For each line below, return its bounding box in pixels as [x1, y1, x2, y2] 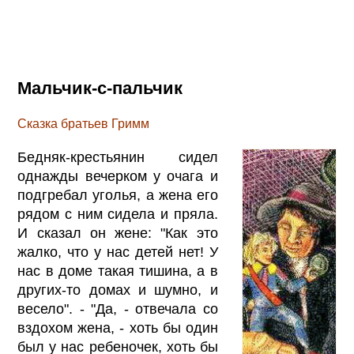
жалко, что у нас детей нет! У [17, 243, 218, 260]
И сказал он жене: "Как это [17, 224, 218, 241]
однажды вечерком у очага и [17, 168, 218, 184]
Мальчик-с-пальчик [17, 78, 183, 99]
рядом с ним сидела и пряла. [17, 205, 218, 222]
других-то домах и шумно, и [17, 281, 218, 298]
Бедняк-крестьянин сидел [17, 149, 218, 165]
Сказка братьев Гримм [17, 116, 150, 130]
